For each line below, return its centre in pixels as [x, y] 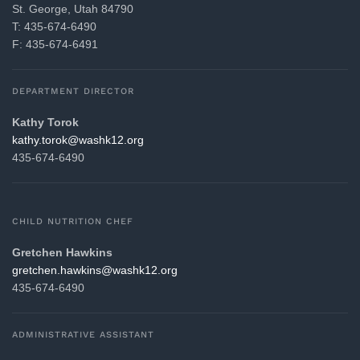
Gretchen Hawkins [62, 253]
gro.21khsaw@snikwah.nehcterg [95, 270]
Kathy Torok [45, 123]
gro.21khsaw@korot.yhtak [78, 140]
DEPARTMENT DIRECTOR [73, 92]
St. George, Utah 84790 [73, 9]
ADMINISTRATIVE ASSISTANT [83, 335]
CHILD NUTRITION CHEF [73, 222]
